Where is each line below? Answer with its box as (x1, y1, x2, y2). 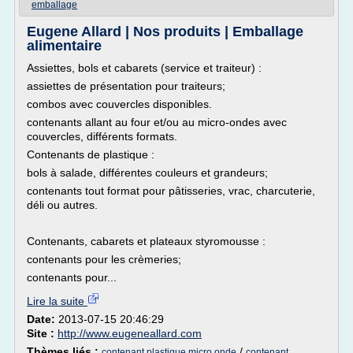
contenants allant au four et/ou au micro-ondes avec (27, 116, 287, 128)
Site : (27, 327, 58, 340)
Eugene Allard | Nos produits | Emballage (27, 24, 303, 39)
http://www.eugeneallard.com (58, 327, 202, 340)
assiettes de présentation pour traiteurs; (27, 80, 225, 92)
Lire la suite (27, 295, 87, 307)
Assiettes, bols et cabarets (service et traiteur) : (27, 61, 262, 74)
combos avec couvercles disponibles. (27, 98, 212, 110)
